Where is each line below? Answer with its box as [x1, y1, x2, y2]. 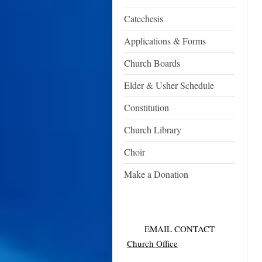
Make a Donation [124, 168, 188, 180]
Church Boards [124, 57, 180, 69]
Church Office [127, 237, 178, 249]
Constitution [124, 101, 169, 113]
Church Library [124, 123, 181, 136]
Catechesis [124, 12, 163, 25]
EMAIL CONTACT [144, 222, 215, 235]
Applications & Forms [124, 35, 206, 47]
